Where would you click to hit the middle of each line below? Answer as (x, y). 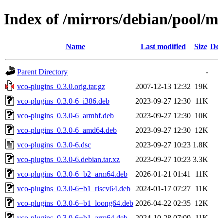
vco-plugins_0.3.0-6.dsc (54, 145)
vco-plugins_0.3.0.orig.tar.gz (61, 86)
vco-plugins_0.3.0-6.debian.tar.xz (68, 159)
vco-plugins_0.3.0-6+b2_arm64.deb (72, 174)
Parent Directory (42, 72)
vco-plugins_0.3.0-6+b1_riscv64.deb (74, 188)
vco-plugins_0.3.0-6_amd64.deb (67, 130)
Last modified (163, 46)
